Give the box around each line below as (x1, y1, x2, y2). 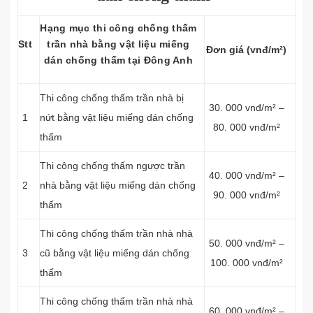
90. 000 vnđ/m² (212, 189, 280, 201)
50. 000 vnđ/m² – (208, 238, 284, 249)
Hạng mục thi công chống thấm (40, 22, 197, 34)
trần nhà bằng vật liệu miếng (47, 38, 190, 50)
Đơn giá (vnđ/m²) (206, 44, 286, 55)
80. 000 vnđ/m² (212, 122, 280, 133)
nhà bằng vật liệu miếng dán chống (40, 180, 196, 191)
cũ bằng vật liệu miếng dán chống (40, 247, 189, 259)
